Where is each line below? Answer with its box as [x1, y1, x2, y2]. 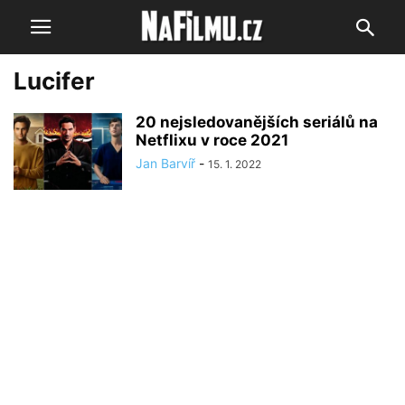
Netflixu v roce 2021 [136, 131, 288, 149]
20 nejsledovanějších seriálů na [136, 113, 378, 131]
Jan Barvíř [136, 155, 195, 171]
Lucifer [14, 67, 95, 95]
